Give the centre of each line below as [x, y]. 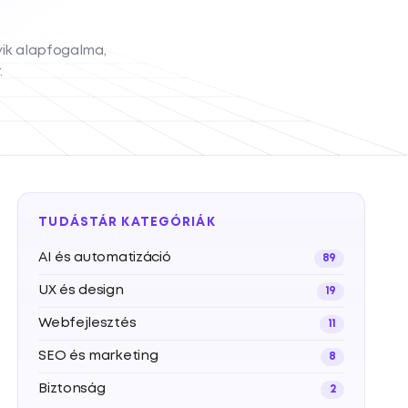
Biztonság [72, 389]
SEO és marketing [98, 356]
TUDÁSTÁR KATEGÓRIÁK [127, 222]
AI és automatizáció [105, 258]
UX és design [81, 291]
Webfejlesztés [87, 323]
